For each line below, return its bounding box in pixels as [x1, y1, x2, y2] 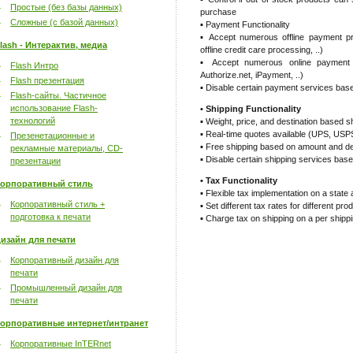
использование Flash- [10, 103, 98, 113]
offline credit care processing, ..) [200, 45, 323, 54]
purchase [200, 7, 236, 17]
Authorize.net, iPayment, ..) [200, 70, 303, 80]
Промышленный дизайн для [10, 283, 122, 292]
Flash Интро [10, 61, 58, 70]
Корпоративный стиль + [10, 199, 105, 209]
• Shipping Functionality [200, 104, 301, 113]
